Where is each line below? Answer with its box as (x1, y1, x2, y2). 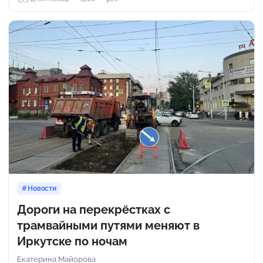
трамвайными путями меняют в (17, 218, 200, 232)
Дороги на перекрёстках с (17, 202, 170, 217)
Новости (27, 184, 57, 193)
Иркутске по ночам (17, 234, 127, 248)
